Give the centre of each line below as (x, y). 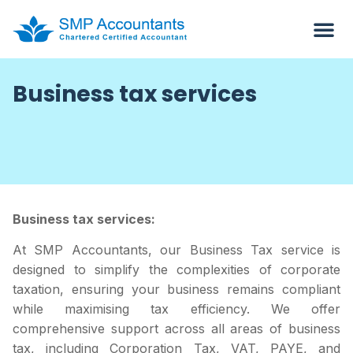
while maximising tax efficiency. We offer (176, 309)
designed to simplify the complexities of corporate (176, 270)
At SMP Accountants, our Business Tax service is (176, 250)
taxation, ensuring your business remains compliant (176, 290)
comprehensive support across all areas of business (176, 329)
